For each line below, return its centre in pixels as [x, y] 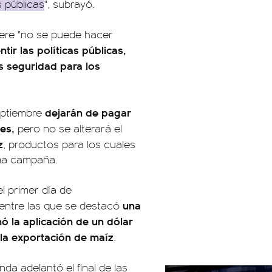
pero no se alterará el [70, 128]
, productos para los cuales [69, 144]
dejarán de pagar [88, 112]
